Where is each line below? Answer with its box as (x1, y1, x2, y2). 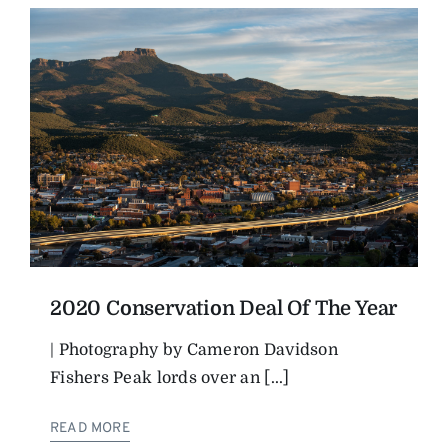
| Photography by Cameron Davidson (50, 340, 338, 359)
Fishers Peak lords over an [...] (50, 368, 290, 387)
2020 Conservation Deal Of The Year (50, 296, 398, 320)
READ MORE (50, 419, 130, 437)
